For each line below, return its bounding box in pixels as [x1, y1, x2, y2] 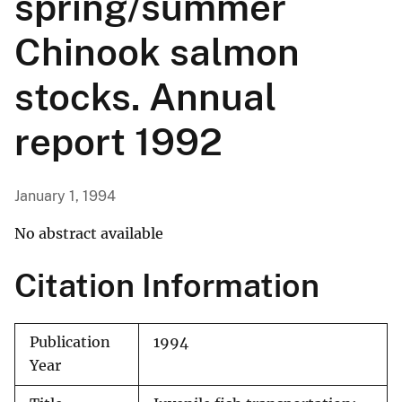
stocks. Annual [14, 74, 276, 119]
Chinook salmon [14, 30, 300, 74]
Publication [30, 334, 110, 352]
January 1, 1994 [14, 188, 116, 205]
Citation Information [14, 267, 319, 305]
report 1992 [14, 119, 223, 164]
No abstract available [14, 224, 163, 243]
